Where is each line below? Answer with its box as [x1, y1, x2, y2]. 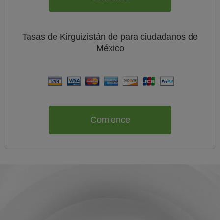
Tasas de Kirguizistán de [22, 32, 120, 42]
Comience [90, 114, 130, 125]
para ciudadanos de [120, 32, 198, 42]
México [96, 43, 124, 53]
